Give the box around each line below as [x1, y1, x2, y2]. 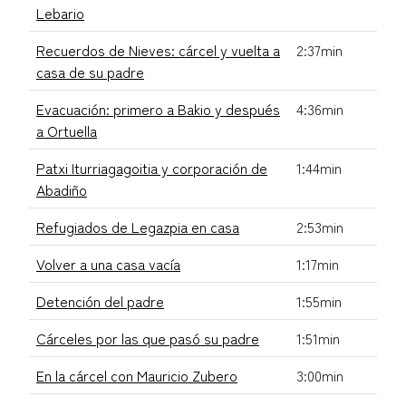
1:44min [296, 156, 342, 179]
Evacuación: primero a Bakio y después [36, 97, 280, 120]
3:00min [296, 363, 343, 386]
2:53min [296, 215, 343, 237]
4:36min [296, 97, 343, 120]
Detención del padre [36, 289, 164, 312]
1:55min [296, 289, 342, 312]
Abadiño [36, 178, 87, 200]
